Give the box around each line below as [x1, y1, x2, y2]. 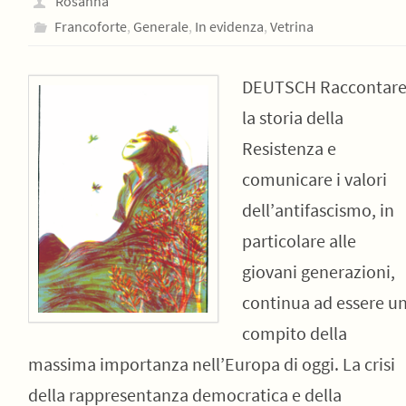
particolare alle [241, 229, 356, 252]
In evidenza [194, 17, 264, 35]
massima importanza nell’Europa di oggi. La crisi [27, 353, 395, 375]
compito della [241, 322, 347, 344]
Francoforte [53, 17, 127, 35]
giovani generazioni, [241, 260, 395, 283]
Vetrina [269, 17, 314, 35]
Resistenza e [241, 137, 336, 159]
